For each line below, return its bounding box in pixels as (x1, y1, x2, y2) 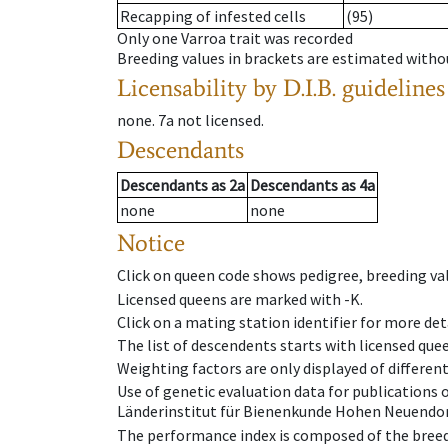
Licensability (117, 73, 247, 103)
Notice (117, 228, 185, 258)
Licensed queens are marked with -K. (117, 288, 363, 309)
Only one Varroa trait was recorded (117, 28, 353, 49)
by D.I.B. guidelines (253, 73, 445, 103)
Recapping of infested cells (120, 6, 306, 27)
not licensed (177, 110, 261, 131)
